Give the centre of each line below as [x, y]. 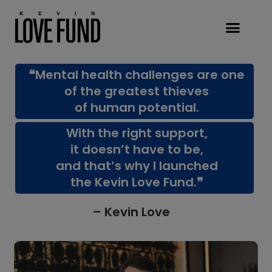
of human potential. [137, 107]
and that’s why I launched [137, 166]
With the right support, [137, 133]
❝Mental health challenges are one [137, 75]
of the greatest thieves [137, 91]
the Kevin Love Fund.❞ [137, 182]
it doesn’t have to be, [137, 149]
